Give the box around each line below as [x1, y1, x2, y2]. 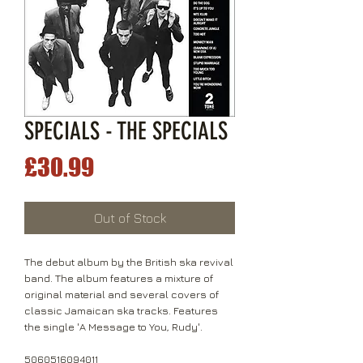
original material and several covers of [24, 288, 219, 301]
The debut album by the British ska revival [24, 255, 233, 269]
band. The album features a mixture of [24, 271, 213, 285]
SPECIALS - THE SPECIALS [24, 117, 228, 147]
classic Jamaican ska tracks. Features [24, 304, 218, 318]
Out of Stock [93, 211, 166, 226]
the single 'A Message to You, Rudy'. [24, 320, 203, 334]
